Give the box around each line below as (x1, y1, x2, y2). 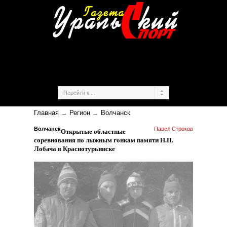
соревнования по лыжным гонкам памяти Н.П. (34, 136, 174, 144)
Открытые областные (61, 128, 126, 136)
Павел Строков (154, 126, 193, 132)
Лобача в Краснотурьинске (34, 145, 116, 153)
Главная (34, 109, 59, 117)
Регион (69, 109, 91, 117)
